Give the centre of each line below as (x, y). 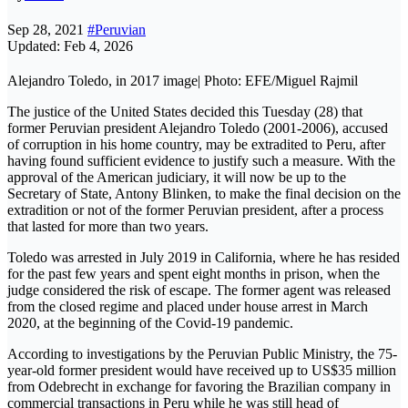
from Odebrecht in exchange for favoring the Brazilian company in (199, 387)
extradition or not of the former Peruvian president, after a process (195, 210)
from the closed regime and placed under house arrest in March (188, 307)
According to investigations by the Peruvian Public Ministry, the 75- (202, 354)
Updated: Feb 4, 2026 (70, 46)
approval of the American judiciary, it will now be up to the (177, 178)
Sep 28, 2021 (47, 30)
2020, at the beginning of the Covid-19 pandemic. (150, 323)
